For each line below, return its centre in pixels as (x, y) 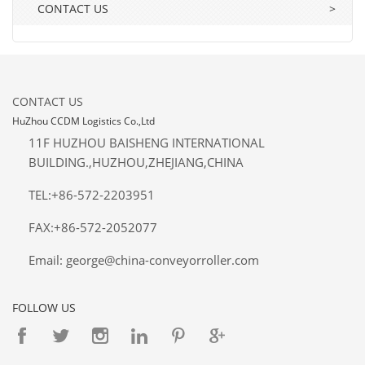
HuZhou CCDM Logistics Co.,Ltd (84, 121)
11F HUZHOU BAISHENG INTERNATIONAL (147, 143)
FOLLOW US (44, 308)
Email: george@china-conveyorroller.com (144, 260)
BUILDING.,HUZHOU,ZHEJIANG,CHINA (136, 162)
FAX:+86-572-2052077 (93, 227)
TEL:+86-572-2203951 (92, 195)
